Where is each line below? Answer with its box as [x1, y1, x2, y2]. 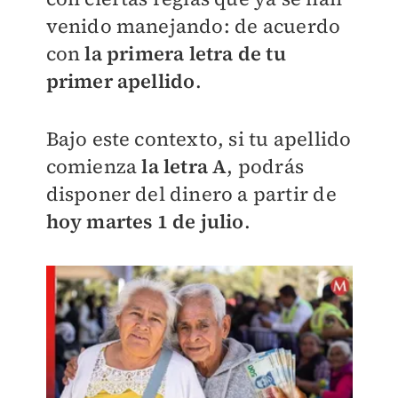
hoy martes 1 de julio [45, 208, 244, 235]
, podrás [227, 153, 304, 180]
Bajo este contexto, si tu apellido [45, 125, 352, 153]
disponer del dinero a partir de [45, 180, 337, 208]
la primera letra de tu [80, 40, 286, 68]
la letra [137, 153, 208, 180]
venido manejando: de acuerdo [45, 12, 341, 40]
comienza [45, 153, 138, 180]
